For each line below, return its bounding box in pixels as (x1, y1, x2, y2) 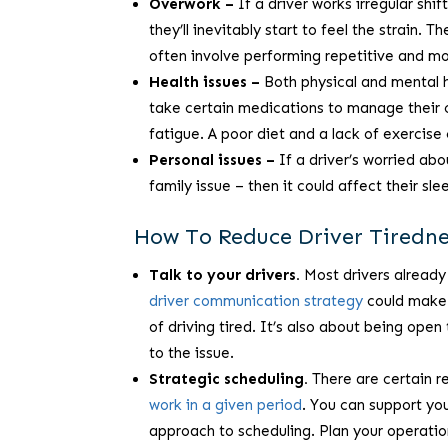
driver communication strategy (149, 292, 364, 311)
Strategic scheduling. (149, 370, 309, 389)
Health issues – (149, 73, 265, 92)
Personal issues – (149, 151, 276, 170)
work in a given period (149, 396, 303, 415)
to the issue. (149, 344, 235, 363)
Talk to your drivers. (149, 266, 305, 285)
